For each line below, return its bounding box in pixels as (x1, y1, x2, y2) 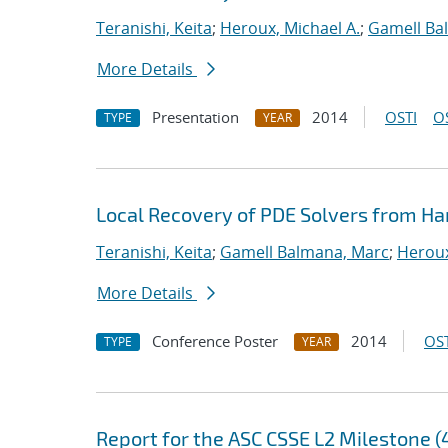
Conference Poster (152, 331, 278, 351)
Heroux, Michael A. (220, 17, 360, 39)
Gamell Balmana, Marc (220, 241, 389, 263)
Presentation (152, 107, 239, 127)
